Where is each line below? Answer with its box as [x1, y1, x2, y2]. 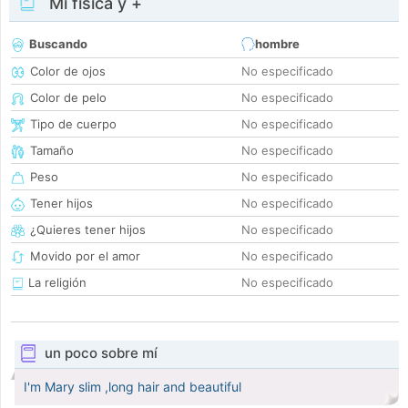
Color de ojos [30, 64, 106, 79]
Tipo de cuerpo [30, 117, 117, 132]
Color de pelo [30, 90, 107, 106]
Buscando [29, 36, 87, 52]
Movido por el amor [30, 249, 140, 264]
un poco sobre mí [44, 344, 158, 362]
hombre [255, 36, 300, 52]
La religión [25, 275, 87, 291]
